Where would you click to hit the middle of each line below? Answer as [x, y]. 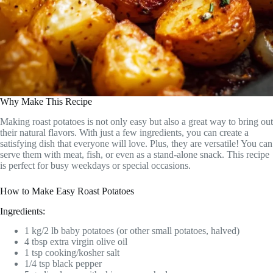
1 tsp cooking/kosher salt [72, 253]
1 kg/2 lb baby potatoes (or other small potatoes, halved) [132, 231]
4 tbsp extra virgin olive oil [76, 242]
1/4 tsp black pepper [63, 264]
